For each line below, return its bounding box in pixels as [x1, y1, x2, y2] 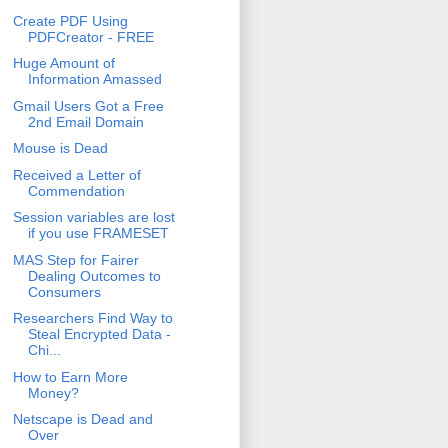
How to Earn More [12, 368, 128, 385]
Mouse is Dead [12, 140, 108, 157]
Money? [27, 384, 79, 401]
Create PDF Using [12, 12, 128, 29]
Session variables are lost [12, 209, 175, 226]
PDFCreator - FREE [27, 28, 154, 45]
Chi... [27, 342, 61, 359]
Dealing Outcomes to [27, 267, 161, 284]
